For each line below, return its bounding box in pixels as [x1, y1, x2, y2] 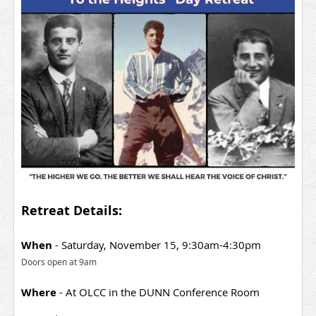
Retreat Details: [21, 201, 126, 219]
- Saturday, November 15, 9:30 [52, 237, 204, 252]
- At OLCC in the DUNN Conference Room [56, 284, 262, 299]
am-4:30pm [204, 237, 261, 252]
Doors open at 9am [21, 255, 99, 267]
